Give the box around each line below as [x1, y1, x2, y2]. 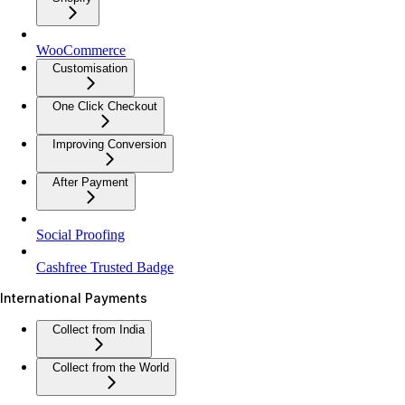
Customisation [52, 61, 127, 75]
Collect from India [52, 322, 145, 336]
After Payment [52, 174, 128, 189]
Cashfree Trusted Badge [36, 259, 174, 275]
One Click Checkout [52, 99, 157, 113]
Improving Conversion [52, 137, 166, 151]
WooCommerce [36, 42, 126, 58]
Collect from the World [52, 360, 169, 374]
